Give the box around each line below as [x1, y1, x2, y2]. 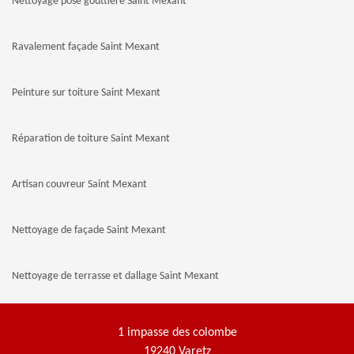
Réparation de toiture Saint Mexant [12, 133, 170, 145]
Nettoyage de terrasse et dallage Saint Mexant [12, 270, 219, 282]
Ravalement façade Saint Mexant [12, 41, 160, 53]
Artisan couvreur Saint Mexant [12, 179, 147, 190]
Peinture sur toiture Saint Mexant [12, 87, 160, 99]
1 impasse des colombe [117, 326, 237, 339]
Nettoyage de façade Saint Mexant [12, 224, 166, 236]
